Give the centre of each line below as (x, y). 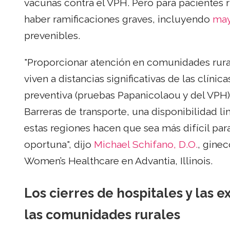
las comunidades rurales (102, 214)
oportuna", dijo (59, 144)
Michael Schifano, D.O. (146, 144)
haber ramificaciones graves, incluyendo (118, 20)
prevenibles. (52, 36)
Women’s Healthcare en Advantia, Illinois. (118, 161)
